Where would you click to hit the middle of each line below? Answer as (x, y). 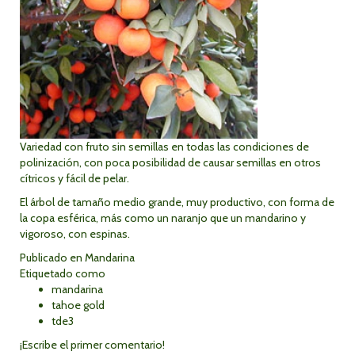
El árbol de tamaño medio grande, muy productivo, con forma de (177, 202)
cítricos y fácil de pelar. (74, 178)
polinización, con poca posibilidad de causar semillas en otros (170, 162)
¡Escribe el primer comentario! (92, 345)
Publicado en (51, 258)
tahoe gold (78, 305)
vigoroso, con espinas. (75, 234)
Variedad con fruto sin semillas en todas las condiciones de (164, 147)
